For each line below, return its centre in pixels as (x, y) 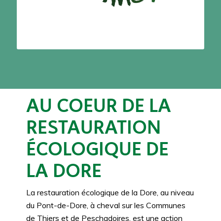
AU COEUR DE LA (98, 105)
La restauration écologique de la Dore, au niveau (110, 193)
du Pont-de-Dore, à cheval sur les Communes (106, 205)
